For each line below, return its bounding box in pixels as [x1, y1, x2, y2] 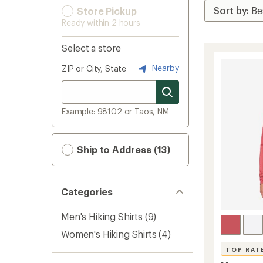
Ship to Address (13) [75, 144, 171, 155]
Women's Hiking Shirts [61, 228, 157, 240]
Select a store [62, 42, 121, 53]
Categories [61, 186, 113, 197]
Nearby [150, 62, 179, 73]
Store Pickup [75, 5, 137, 16]
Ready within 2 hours [62, 18, 140, 28]
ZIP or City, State [62, 63, 127, 73]
